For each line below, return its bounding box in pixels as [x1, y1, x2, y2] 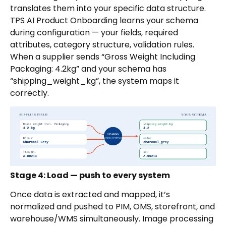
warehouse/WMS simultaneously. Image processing [10, 213, 213, 225]
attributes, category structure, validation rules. [10, 38, 194, 50]
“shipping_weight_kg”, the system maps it [10, 75, 179, 87]
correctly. [10, 87, 49, 99]
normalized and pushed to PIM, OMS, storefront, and [10, 201, 215, 213]
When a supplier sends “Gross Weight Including [10, 50, 195, 63]
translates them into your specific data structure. [10, 2, 206, 14]
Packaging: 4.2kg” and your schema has [10, 63, 166, 75]
